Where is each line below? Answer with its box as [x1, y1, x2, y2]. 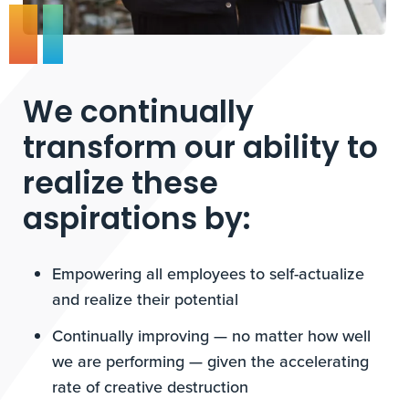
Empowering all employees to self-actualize [52, 262, 365, 286]
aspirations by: [23, 196, 252, 247]
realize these [23, 161, 219, 212]
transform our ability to [23, 125, 379, 176]
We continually [23, 89, 255, 141]
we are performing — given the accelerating [52, 350, 370, 373]
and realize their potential [52, 288, 239, 311]
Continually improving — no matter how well [52, 324, 372, 348]
